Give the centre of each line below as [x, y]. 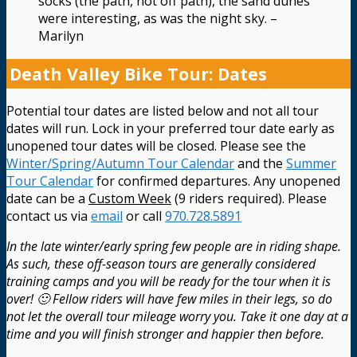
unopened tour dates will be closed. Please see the [156, 146]
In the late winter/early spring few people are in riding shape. [174, 247]
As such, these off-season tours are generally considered [161, 264]
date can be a [47, 199]
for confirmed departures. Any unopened [217, 181]
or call [144, 216]
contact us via [49, 216]
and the [260, 164]
